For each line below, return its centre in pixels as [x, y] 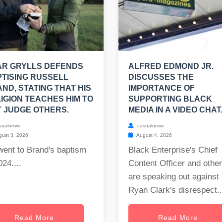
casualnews [150, 126]
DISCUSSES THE [161, 77]
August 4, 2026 [154, 135]
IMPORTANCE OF [162, 88]
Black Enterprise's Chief [173, 150]
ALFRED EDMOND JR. [171, 66]
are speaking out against [174, 177]
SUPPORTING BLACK [170, 99]
